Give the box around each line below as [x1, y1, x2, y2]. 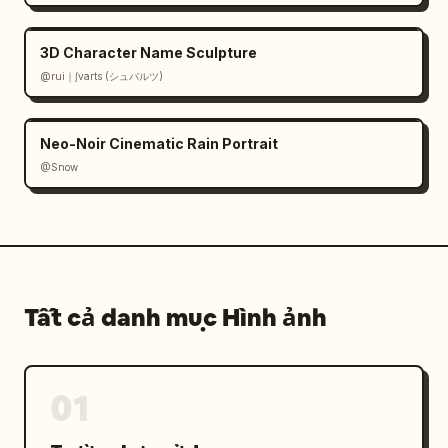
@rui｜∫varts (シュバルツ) [40, 70, 163, 82]
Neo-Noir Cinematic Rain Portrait [40, 135, 278, 152]
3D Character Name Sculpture [40, 44, 257, 61]
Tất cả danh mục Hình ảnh [24, 302, 327, 333]
